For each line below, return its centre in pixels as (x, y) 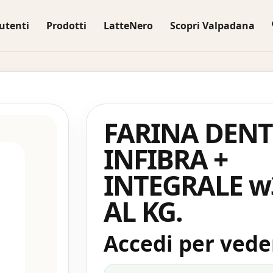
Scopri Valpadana (212, 26)
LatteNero (128, 26)
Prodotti (66, 26)
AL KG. (143, 211)
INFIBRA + (165, 159)
